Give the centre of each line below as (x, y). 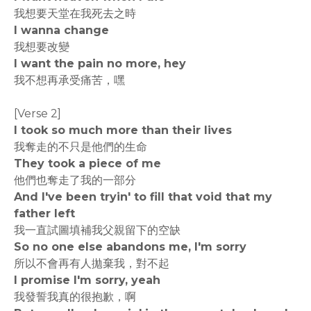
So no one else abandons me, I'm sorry (130, 247)
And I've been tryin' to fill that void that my (143, 197)
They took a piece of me (87, 163)
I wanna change (61, 30)
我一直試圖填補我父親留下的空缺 (97, 230)
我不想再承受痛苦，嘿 (69, 80)
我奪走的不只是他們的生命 (81, 147)
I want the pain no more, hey (100, 64)
